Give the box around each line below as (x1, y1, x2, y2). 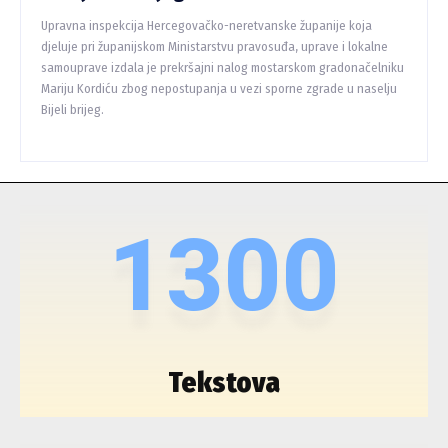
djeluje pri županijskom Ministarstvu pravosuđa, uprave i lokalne (41, 39, 388, 55)
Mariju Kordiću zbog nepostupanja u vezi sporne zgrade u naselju (41, 81, 397, 97)
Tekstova (168, 366, 280, 400)
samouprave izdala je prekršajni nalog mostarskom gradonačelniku (41, 60, 404, 76)
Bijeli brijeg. (41, 102, 104, 118)
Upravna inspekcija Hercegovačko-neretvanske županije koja (41, 18, 372, 34)
